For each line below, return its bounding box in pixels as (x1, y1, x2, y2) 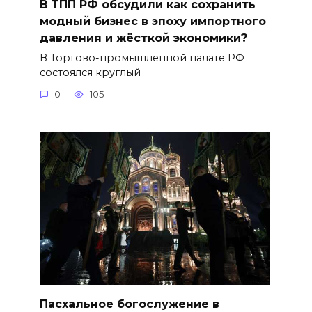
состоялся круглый (39, 65, 141, 79)
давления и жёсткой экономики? (39, 31, 247, 45)
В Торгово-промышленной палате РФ (39, 51, 244, 64)
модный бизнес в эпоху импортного (39, 14, 266, 28)
